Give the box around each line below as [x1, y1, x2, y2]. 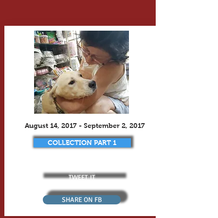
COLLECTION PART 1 [48, 139, 116, 146]
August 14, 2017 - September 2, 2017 [25, 122, 145, 129]
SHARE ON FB [61, 196, 102, 204]
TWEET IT [69, 172, 95, 181]
